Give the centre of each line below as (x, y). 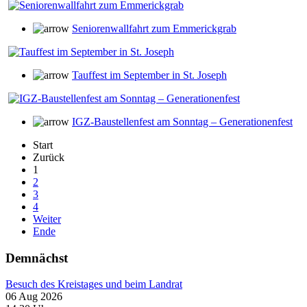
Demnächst (37, 258)
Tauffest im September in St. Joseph (149, 75)
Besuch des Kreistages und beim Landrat (94, 284)
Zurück (49, 157)
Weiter (47, 219)
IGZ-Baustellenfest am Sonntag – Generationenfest (182, 122)
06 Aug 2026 (34, 297)
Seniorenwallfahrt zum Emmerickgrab (154, 28)
